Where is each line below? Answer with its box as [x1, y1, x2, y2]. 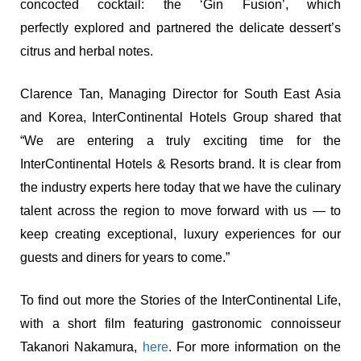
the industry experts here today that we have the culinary [20, 180, 341, 194]
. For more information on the [168, 339, 342, 354]
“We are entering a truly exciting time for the [20, 133, 341, 147]
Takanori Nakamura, [20, 339, 143, 354]
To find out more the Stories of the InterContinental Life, [20, 293, 341, 307]
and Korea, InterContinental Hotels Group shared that [20, 110, 341, 124]
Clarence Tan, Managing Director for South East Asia [20, 86, 341, 101]
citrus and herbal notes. [20, 44, 156, 58]
